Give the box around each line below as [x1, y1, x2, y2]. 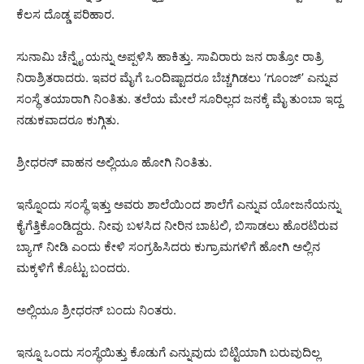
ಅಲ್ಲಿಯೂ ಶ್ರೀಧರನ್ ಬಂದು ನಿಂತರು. [16, 301, 176, 318]
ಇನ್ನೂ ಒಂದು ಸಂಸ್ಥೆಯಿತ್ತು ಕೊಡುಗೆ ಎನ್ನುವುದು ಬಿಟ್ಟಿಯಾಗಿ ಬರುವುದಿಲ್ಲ [16, 344, 320, 360]
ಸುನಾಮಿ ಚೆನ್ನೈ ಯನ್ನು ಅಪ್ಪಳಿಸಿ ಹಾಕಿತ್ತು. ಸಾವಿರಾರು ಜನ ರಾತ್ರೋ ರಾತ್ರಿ [16, 48, 323, 64]
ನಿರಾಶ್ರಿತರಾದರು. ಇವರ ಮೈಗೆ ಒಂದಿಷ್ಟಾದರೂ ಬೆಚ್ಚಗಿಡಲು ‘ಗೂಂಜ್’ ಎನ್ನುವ [16, 69, 338, 85]
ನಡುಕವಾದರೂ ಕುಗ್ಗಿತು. [16, 111, 119, 128]
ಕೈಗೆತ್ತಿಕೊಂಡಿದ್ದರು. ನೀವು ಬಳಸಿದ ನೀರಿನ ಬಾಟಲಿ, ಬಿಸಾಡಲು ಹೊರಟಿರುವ [16, 217, 338, 233]
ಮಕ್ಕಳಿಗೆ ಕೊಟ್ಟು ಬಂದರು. [16, 259, 130, 275]
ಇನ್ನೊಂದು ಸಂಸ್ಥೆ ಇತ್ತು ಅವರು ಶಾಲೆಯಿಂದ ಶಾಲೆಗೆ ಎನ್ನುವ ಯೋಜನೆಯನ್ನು [16, 196, 340, 212]
